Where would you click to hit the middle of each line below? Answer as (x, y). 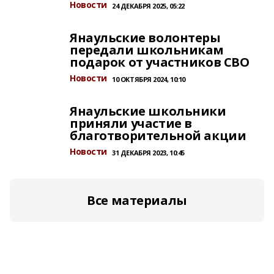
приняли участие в (131, 123)
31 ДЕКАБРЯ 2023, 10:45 (148, 153)
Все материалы (137, 200)
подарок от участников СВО (160, 62)
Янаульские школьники (148, 111)
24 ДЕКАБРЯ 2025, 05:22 (148, 6)
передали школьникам (147, 50)
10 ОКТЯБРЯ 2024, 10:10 (149, 79)
